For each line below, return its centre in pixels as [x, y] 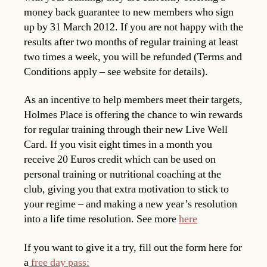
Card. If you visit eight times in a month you [118, 145]
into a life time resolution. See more [101, 219]
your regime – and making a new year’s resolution [131, 204]
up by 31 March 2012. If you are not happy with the [133, 27]
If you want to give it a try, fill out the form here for [133, 247]
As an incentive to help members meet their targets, [133, 100]
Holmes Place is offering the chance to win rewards [133, 115]
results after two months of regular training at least [131, 42]
